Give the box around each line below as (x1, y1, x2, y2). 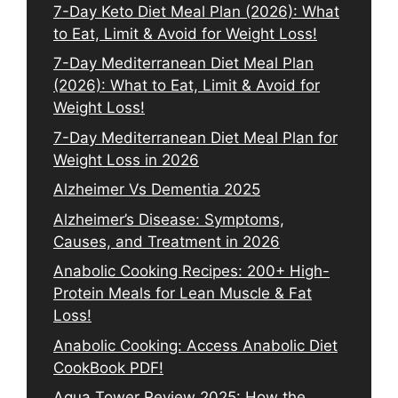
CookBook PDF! (53, 358, 163, 377)
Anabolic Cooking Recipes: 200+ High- (53, 262, 330, 281)
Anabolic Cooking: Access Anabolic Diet (53, 336, 338, 354)
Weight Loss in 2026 (53, 150, 199, 169)
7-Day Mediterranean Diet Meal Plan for (53, 128, 338, 147)
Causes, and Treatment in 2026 (53, 232, 280, 251)
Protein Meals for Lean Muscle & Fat (53, 284, 312, 303)
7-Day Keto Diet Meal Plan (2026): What (53, 2, 339, 20)
